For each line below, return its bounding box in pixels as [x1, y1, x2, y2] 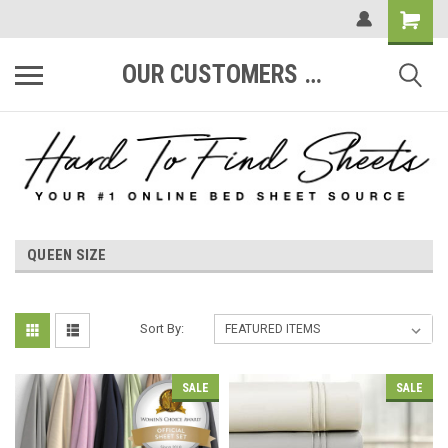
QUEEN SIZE [27, 246, 107, 265]
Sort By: [140, 321, 185, 337]
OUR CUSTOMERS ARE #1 [304, 60, 322, 89]
